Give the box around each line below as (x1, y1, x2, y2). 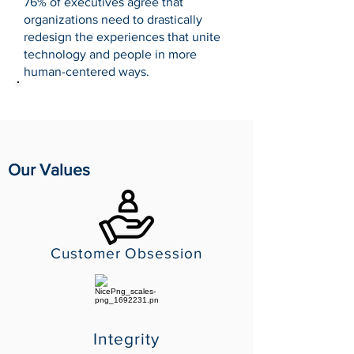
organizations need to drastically (24, 13, 202, 26)
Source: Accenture (21, 88, 124, 101)
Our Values (8, 160, 90, 179)
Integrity (92, 330, 160, 348)
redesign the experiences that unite (24, 30, 220, 43)
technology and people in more (24, 47, 197, 61)
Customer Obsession (50, 245, 203, 262)
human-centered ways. (24, 65, 153, 78)
